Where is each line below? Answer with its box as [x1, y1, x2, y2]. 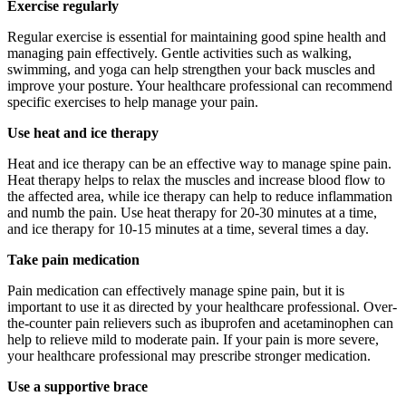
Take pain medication [7, 251, 140, 267]
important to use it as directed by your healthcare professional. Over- [7, 298, 397, 314]
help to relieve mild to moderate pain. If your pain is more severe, [7, 331, 379, 347]
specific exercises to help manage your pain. [7, 93, 258, 110]
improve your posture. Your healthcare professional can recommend [7, 77, 392, 93]
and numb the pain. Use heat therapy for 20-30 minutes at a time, [7, 204, 377, 220]
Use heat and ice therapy [7, 124, 159, 140]
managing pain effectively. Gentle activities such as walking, [7, 44, 352, 61]
